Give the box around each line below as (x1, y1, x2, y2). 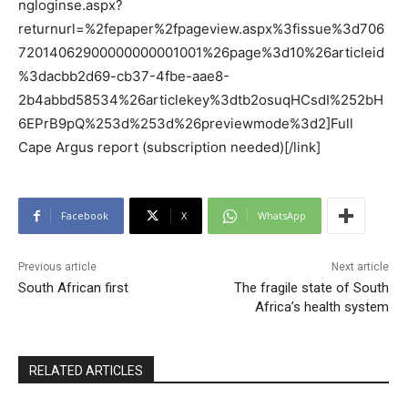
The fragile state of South (233, 280, 389, 297)
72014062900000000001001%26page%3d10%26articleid (18, 44, 384, 62)
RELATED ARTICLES (29, 363, 143, 379)
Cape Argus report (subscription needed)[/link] (18, 138, 321, 157)
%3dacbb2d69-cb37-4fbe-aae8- (18, 67, 229, 86)
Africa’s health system (254, 299, 389, 316)
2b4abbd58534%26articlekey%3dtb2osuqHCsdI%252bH (18, 91, 383, 109)
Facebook (61, 209, 108, 223)
